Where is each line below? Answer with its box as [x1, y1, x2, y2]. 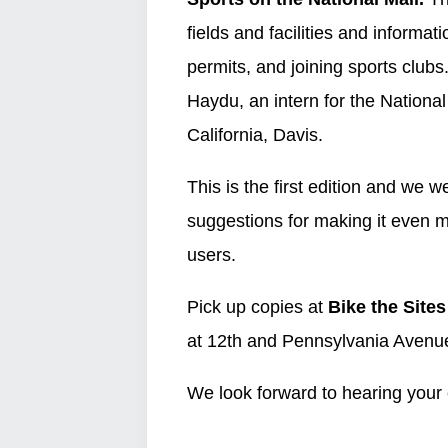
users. [187, 245, 236, 265]
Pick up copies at [187, 297, 323, 317]
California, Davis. [187, 125, 323, 145]
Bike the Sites [323, 297, 446, 317]
